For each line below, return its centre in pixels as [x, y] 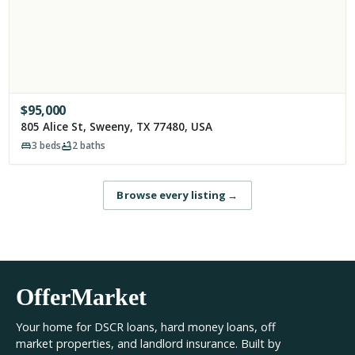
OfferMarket [81, 297]
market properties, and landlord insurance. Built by [148, 343]
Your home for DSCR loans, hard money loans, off [146, 326]
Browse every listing [172, 195]
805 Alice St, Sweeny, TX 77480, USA [117, 126]
